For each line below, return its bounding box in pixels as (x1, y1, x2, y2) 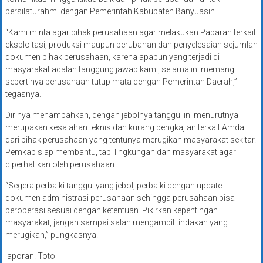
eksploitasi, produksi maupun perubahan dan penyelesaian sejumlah (5, 40, 258, 50)
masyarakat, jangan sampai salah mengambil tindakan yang (5, 218, 228, 228)
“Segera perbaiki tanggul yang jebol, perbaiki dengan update (5, 181, 222, 191)
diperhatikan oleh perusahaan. (5, 160, 116, 170)
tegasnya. (5, 89, 41, 99)
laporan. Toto (5, 251, 55, 261)
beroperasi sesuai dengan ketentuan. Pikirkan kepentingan (5, 205, 218, 215)
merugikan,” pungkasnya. (5, 230, 98, 240)
